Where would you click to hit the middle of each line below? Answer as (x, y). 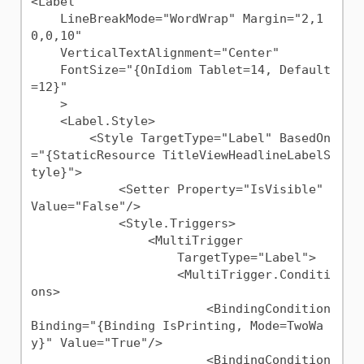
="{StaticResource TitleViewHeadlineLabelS (180, 156)
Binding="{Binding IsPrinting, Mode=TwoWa (177, 326)
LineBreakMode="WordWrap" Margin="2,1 (45, 19)
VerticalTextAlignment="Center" (45, 53)
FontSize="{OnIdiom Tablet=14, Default (45, 70)
